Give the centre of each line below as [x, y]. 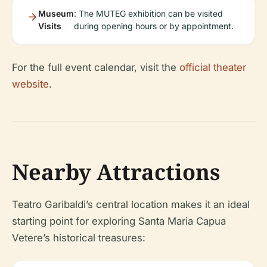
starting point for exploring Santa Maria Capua [119, 221]
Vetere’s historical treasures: [79, 238]
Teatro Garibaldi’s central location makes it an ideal [131, 204]
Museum [56, 13]
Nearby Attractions [116, 172]
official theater [213, 67]
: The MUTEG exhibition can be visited [148, 13]
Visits [50, 26]
